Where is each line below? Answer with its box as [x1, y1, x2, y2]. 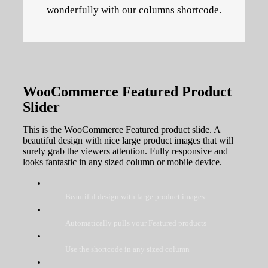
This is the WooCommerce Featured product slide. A [22, 124, 220, 135]
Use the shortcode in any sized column [65, 244, 190, 254]
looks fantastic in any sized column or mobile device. [22, 156, 222, 167]
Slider [22, 99, 60, 115]
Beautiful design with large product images [65, 191, 205, 201]
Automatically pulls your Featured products [65, 218, 207, 227]
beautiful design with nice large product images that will [22, 135, 233, 145]
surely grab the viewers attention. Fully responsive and [22, 145, 228, 156]
